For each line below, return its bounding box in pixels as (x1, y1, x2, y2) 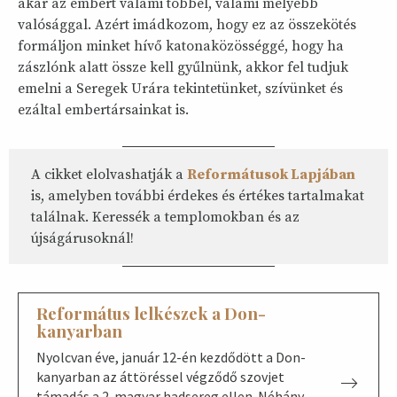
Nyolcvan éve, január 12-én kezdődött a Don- (36, 348, 306, 367)
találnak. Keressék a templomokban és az (31, 208, 300, 227)
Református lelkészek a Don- (36, 302, 266, 325)
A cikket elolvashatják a (31, 166, 187, 184)
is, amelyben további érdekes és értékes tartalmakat (31, 187, 364, 206)
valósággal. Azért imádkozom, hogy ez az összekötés (18, 16, 356, 35)
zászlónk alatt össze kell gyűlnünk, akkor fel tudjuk (18, 58, 348, 77)
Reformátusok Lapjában (187, 166, 355, 184)
